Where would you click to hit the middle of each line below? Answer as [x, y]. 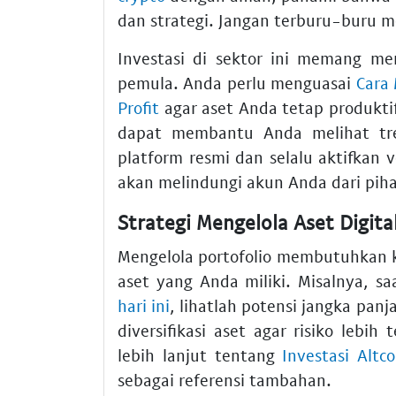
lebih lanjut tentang [200, 354]
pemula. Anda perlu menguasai [237, 83]
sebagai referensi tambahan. [225, 379]
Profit [138, 108]
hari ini [144, 305]
